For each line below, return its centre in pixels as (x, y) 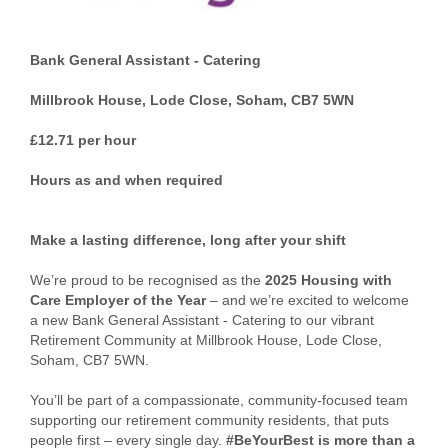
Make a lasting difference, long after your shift (188, 240)
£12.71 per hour (83, 140)
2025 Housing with (328, 280)
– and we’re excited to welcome (307, 300)
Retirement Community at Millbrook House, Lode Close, (206, 340)
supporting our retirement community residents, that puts (209, 420)
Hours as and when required (126, 180)
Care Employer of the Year (118, 300)
